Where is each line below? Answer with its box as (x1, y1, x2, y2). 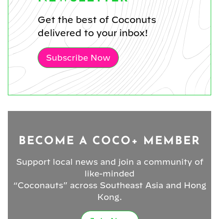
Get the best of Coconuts (38, 14, 156, 25)
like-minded (85, 169, 134, 178)
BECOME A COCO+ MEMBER (19, 135, 200, 147)
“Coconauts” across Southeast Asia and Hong (13, 180, 206, 190)
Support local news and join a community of (16, 157, 203, 166)
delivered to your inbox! (38, 27, 148, 38)
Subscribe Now (46, 53, 110, 62)
